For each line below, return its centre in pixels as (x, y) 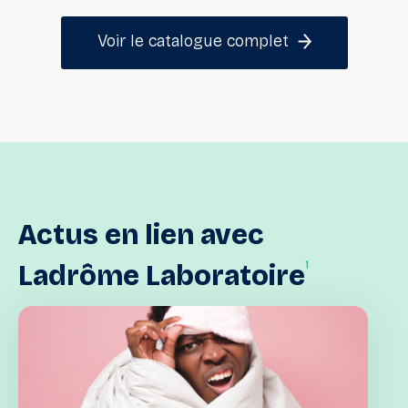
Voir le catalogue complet (193, 41)
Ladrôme (79, 276)
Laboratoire (225, 276)
